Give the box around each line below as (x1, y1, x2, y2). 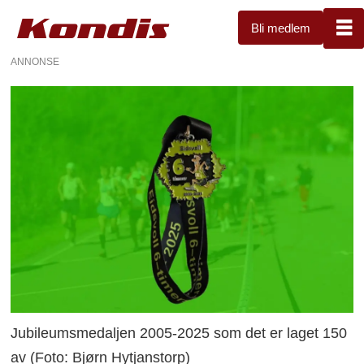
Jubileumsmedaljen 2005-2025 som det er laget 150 (11, 325, 348, 342)
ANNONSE (11, 55, 60, 67)
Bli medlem (251, 20, 310, 35)
